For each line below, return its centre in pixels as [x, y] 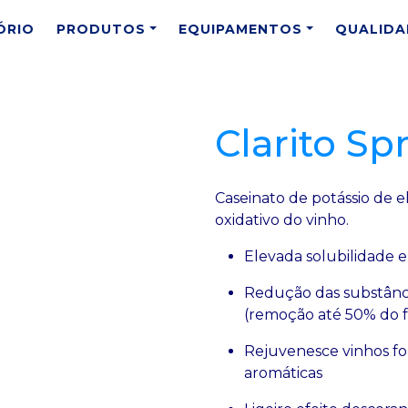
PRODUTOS [102, 29]
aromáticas [285, 372]
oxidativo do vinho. [284, 219]
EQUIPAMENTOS [241, 29]
